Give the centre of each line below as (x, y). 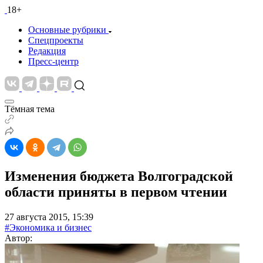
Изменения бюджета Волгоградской (119, 176)
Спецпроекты (56, 40)
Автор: (18, 238)
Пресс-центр (53, 61)
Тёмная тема (30, 109)
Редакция (47, 51)
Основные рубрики (67, 30)
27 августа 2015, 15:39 (49, 217)
